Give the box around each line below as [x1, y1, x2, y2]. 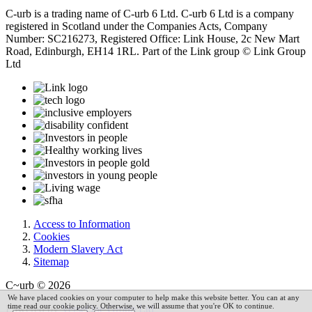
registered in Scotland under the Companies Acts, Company [6, 19, 267, 32]
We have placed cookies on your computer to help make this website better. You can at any [8, 292, 299, 302]
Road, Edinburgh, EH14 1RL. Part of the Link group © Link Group [6, 45, 306, 57]
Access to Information [33, 217, 130, 230]
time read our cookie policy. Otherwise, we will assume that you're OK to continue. [8, 301, 274, 310]
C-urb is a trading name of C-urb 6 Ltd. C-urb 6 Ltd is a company [6, 7, 294, 19]
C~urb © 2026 [6, 279, 70, 291]
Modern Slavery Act [33, 242, 123, 255]
